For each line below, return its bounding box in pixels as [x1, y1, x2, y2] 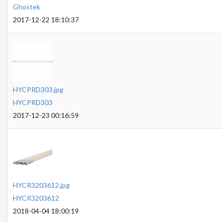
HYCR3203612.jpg [12, 181, 70, 190]
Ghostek [12, 2, 40, 11]
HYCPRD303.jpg [12, 85, 63, 94]
